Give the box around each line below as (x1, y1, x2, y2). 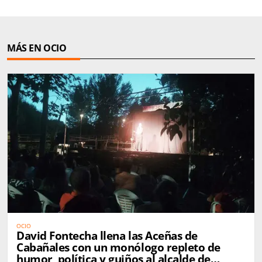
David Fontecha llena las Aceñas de (16, 227, 198, 243)
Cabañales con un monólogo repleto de (16, 239, 220, 255)
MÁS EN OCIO (7, 42, 67, 55)
